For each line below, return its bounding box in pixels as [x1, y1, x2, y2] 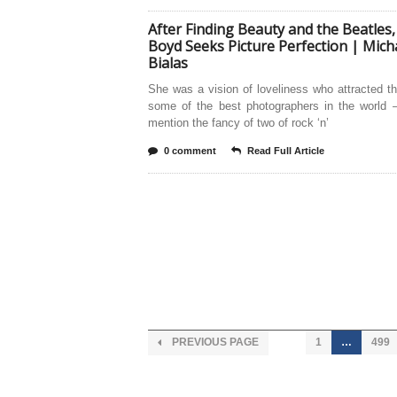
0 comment [164, 145, 216, 156]
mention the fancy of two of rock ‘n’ [148, 116, 329, 129]
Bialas [148, 53, 188, 73]
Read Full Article [247, 145, 324, 156]
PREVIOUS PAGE [169, 336, 259, 348]
